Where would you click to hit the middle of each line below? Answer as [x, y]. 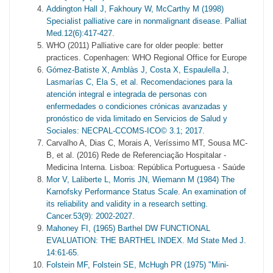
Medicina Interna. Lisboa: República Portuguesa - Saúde [146, 167]
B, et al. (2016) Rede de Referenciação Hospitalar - [136, 155]
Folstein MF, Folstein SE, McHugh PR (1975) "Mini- [137, 264]
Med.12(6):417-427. [80, 33]
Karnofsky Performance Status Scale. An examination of [146, 191]
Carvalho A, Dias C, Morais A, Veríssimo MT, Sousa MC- [147, 143]
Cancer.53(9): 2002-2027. [90, 216]
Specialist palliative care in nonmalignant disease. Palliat [147, 21]
